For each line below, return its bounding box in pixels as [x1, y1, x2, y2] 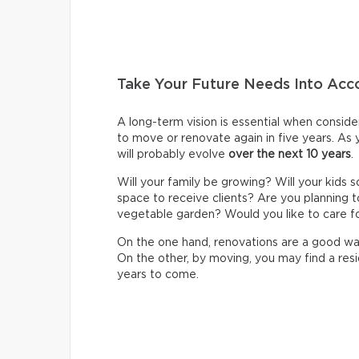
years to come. [117, 269, 199, 280]
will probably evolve [117, 149, 228, 160]
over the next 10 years [228, 149, 351, 160]
